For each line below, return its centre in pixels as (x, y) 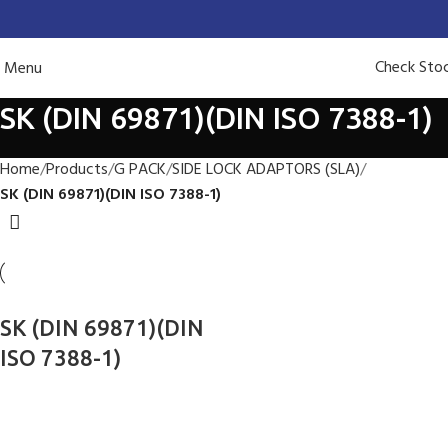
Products (77, 170)
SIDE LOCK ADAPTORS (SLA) (266, 170)
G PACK (140, 170)
